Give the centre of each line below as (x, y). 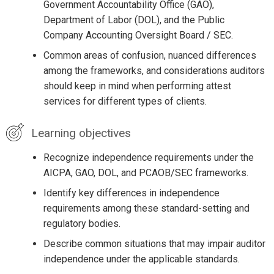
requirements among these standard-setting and (146, 209)
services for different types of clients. (125, 102)
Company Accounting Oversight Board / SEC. (138, 35)
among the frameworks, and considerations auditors (154, 71)
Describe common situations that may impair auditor (154, 244)
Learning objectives (81, 133)
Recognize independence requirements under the (148, 158)
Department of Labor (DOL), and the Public (134, 20)
